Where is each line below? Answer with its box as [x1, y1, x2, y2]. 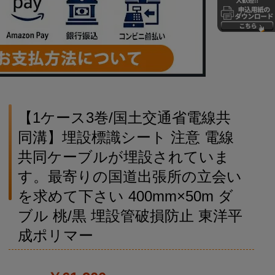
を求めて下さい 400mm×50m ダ [17, 188, 233, 205]
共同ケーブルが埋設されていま [17, 149, 230, 166]
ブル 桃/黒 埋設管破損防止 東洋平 [17, 207, 242, 225]
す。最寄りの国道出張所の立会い [17, 168, 242, 185]
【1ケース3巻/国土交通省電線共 [17, 109, 231, 126]
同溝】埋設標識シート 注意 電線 [17, 129, 234, 146]
